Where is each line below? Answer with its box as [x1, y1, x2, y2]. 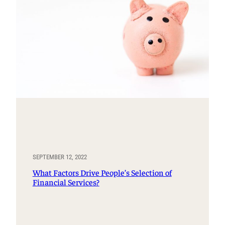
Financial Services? [32, 176, 99, 187]
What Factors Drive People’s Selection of [32, 167, 172, 178]
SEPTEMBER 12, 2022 [32, 153, 87, 161]
